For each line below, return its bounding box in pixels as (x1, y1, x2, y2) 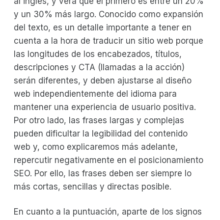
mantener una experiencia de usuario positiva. (14, 102, 196, 112)
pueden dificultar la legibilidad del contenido (14, 128, 188, 138)
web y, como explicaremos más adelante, (14, 141, 178, 152)
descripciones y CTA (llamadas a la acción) (14, 62, 185, 72)
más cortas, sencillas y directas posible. (14, 181, 171, 192)
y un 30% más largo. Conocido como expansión (14, 9, 203, 19)
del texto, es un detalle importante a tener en (14, 22, 192, 32)
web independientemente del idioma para (14, 88, 177, 99)
